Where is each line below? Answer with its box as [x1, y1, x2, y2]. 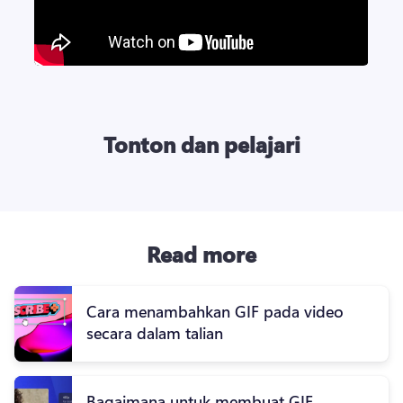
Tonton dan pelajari [103, 129, 300, 158]
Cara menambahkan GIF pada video [86, 300, 344, 323]
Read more [147, 239, 256, 269]
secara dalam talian [86, 322, 223, 345]
